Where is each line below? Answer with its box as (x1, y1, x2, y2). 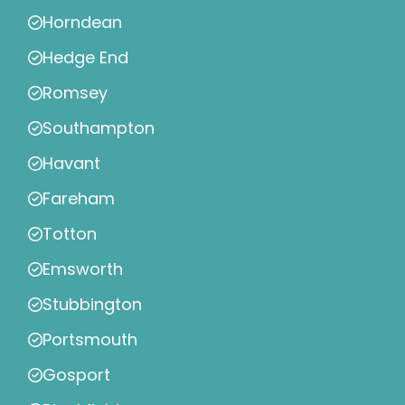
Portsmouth (42, 328, 137, 352)
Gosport (42, 363, 110, 387)
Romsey (42, 81, 108, 105)
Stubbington (42, 293, 142, 316)
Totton (42, 222, 97, 246)
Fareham (42, 187, 115, 211)
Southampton (42, 117, 155, 140)
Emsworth (42, 258, 123, 281)
